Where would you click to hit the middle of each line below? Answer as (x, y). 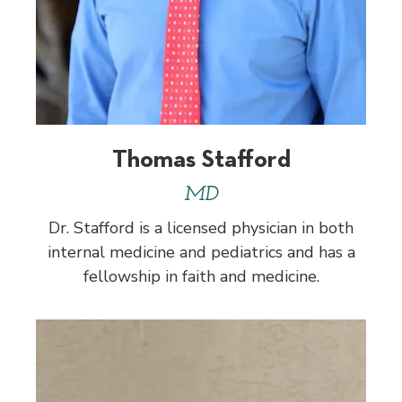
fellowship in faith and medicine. (201, 276)
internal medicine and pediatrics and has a (201, 252)
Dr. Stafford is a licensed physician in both (201, 227)
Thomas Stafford (201, 157)
